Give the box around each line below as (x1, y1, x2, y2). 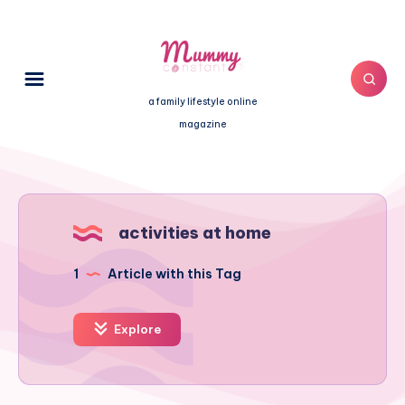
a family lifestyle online (147, 95, 258, 108)
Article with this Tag (105, 266, 241, 283)
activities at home (118, 222, 271, 244)
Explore (111, 322, 161, 337)
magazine (178, 118, 227, 131)
